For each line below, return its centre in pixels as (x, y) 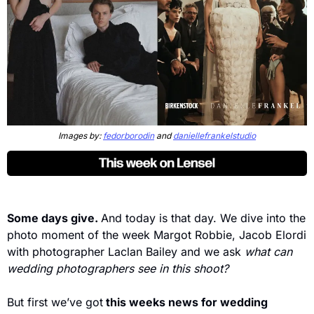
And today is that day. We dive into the (203, 218)
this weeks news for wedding (185, 302)
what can (268, 251)
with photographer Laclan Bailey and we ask (126, 251)
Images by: (81, 135)
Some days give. (54, 218)
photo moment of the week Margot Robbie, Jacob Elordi (157, 234)
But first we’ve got (55, 302)
